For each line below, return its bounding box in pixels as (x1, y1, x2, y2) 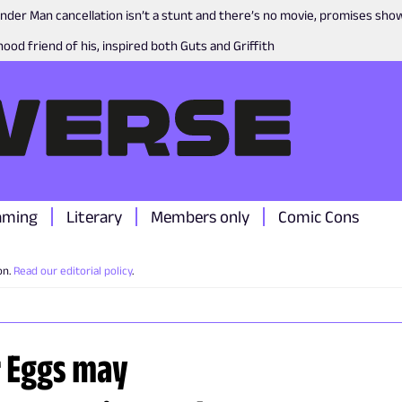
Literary (66, 207, 122, 226)
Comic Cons (278, 207, 359, 226)
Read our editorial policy (13, 264, 132, 277)
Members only (151, 207, 249, 226)
